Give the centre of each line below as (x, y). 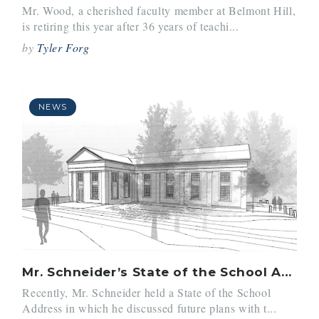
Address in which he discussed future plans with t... (150, 308)
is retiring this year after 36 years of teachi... (131, 26)
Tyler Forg (63, 48)
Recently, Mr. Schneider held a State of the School (147, 293)
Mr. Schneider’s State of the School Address (287, 272)
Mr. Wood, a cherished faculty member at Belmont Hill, (159, 11)
